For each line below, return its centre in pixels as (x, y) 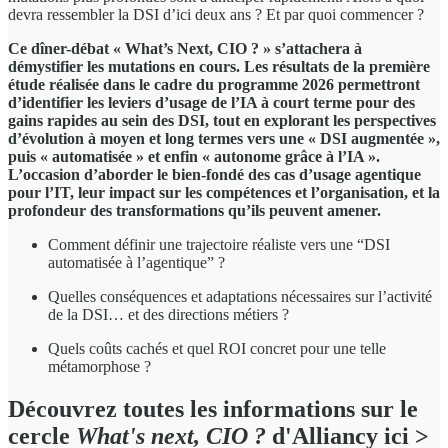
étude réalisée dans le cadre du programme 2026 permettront (214, 84)
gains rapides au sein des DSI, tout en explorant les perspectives (222, 120)
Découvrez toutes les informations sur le (213, 408)
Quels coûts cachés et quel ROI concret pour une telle (217, 348)
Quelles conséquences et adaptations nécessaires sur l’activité (240, 296)
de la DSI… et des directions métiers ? (170, 314)
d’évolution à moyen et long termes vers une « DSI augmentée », (224, 138)
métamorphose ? (101, 366)
